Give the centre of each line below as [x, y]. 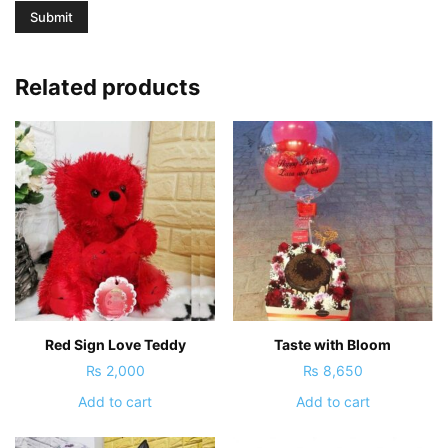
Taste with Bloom [333, 344]
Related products [107, 87]
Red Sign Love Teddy [115, 344]
